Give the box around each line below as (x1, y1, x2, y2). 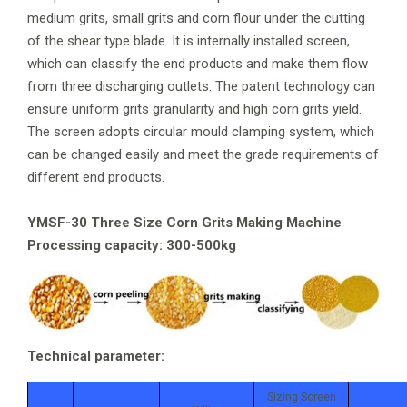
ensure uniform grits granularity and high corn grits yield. (27, 100, 362, 117)
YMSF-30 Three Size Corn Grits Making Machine (27, 213, 342, 231)
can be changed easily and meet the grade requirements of (27, 145, 379, 163)
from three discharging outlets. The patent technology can (27, 77, 375, 94)
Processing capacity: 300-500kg (27, 236, 236, 253)
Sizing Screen (266, 390, 336, 403)
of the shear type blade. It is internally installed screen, (27, 32, 350, 49)
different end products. (27, 168, 168, 185)
